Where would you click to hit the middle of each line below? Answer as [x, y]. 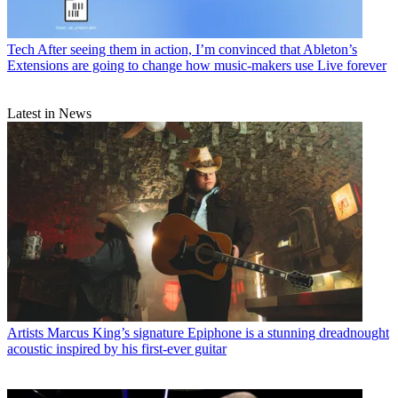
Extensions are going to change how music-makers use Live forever [197, 66]
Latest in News [49, 114]
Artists [25, 332]
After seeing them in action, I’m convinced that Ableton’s [197, 50]
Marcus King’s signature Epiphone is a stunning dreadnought [218, 332]
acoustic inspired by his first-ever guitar [117, 348]
